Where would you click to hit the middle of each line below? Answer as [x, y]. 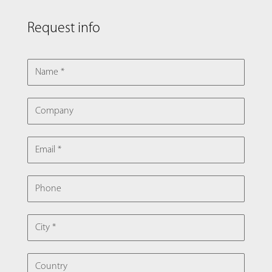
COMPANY [47, 97]
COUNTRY [46, 253]
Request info [64, 28]
